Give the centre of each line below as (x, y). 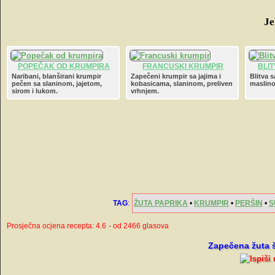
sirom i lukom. (35, 91)
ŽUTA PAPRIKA (161, 203)
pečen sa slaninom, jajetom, (57, 83)
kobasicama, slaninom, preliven (182, 83)
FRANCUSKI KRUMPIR (183, 66)
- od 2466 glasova (139, 226)
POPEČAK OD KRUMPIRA (64, 66)
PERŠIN (249, 203)
